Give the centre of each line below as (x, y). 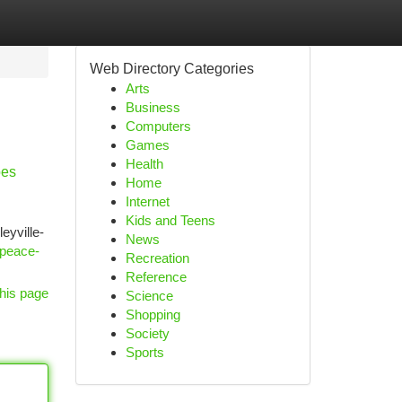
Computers (158, 126)
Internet (147, 201)
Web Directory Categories (171, 69)
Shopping (153, 315)
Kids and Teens (170, 220)
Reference (156, 277)
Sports (144, 352)
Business (153, 107)
